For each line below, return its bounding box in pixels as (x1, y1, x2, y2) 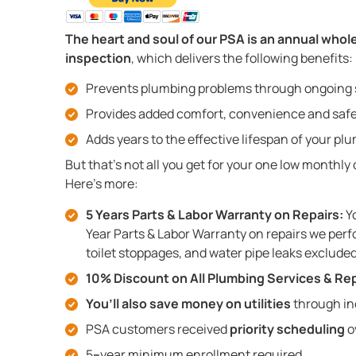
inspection (65, 48, 131, 67)
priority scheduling (230, 319, 345, 338)
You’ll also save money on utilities (86, 294, 293, 312)
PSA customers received (86, 319, 230, 338)
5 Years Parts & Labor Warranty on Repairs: (86, 205, 343, 223)
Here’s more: (65, 175, 138, 193)
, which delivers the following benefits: (131, 48, 353, 67)
